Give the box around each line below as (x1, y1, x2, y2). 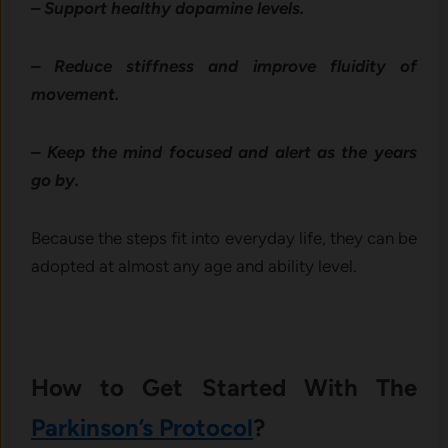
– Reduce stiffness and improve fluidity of (31, 56, 417, 77)
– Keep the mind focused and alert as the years (31, 142, 417, 163)
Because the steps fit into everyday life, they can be (31, 228, 417, 249)
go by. (31, 170, 80, 191)
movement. (31, 84, 120, 105)
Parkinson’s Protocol (31, 413, 254, 443)
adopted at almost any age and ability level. (31, 256, 358, 277)
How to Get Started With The (31, 373, 417, 403)
